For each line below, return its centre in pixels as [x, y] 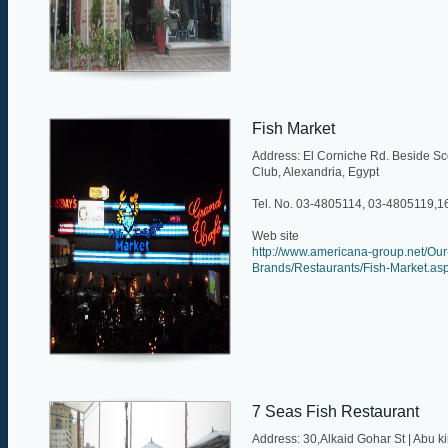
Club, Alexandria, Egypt [315, 171]
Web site [275, 235]
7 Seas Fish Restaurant [335, 411]
